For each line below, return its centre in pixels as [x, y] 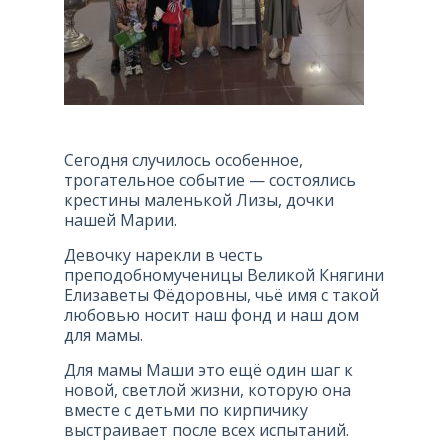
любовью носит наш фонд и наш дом [211, 315]
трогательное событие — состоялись [210, 180]
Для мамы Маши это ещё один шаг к [208, 370]
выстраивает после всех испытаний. [206, 430]
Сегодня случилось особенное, [183, 160]
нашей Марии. [120, 220]
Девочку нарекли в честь [163, 255]
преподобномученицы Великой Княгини [224, 275]
